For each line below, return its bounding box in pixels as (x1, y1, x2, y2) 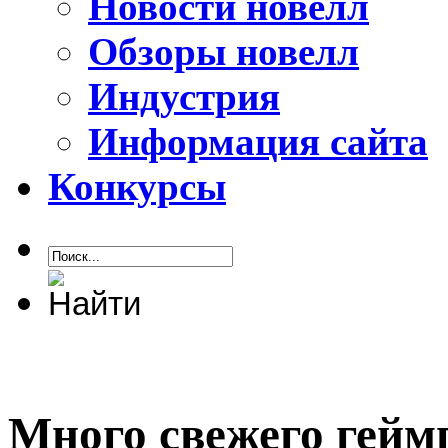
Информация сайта (88, 120, 428, 164)
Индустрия (88, 75, 280, 119)
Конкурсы (48, 165, 226, 209)
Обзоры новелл (88, 30, 359, 74)
